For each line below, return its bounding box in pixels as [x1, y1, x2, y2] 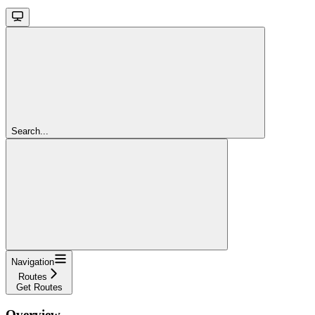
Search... [11, 125, 49, 136]
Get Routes [15, 281, 63, 292]
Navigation [11, 256, 54, 267]
